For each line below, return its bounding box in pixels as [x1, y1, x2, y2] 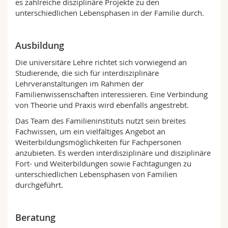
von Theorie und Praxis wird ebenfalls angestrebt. [15, 100, 189, 110]
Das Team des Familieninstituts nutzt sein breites [15, 116, 186, 126]
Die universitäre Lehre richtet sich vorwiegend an [15, 57, 187, 68]
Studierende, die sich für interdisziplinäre [15, 68, 159, 78]
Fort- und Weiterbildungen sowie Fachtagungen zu [15, 158, 191, 169]
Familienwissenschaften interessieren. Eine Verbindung [15, 89, 208, 100]
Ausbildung [15, 39, 64, 52]
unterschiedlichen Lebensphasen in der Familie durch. [15, 8, 204, 18]
